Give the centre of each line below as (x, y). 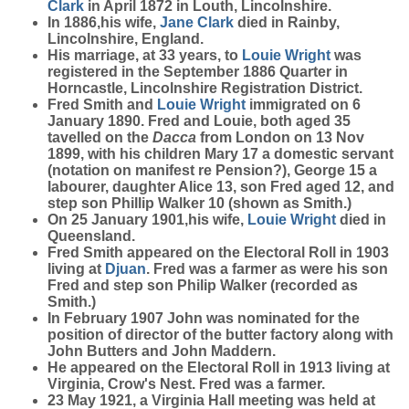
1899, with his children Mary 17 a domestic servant (220, 154)
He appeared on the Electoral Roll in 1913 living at (219, 367)
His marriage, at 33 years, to (145, 55)
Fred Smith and (102, 105)
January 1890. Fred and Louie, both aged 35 (199, 121)
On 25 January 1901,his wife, (147, 220)
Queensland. (91, 236)
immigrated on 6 (303, 105)
